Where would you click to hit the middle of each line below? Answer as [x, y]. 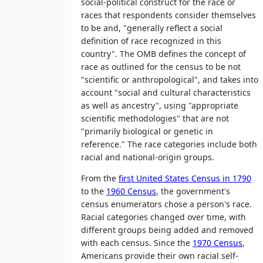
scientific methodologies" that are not [155, 118]
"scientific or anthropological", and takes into [170, 79]
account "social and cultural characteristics [166, 92]
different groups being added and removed [167, 230]
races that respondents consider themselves [168, 15]
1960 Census [131, 191]
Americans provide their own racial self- [160, 255]
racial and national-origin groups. [148, 157]
